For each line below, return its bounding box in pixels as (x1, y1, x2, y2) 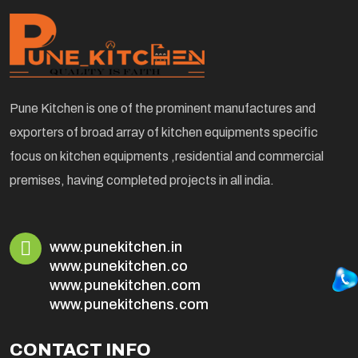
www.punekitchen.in (50, 239, 182, 256)
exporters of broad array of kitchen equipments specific (10, 125, 318, 140)
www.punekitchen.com (50, 277, 201, 294)
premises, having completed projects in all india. (10, 173, 274, 188)
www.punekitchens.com (50, 296, 209, 313)
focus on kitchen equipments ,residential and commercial (10, 149, 324, 164)
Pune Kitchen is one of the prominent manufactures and (10, 101, 316, 116)
